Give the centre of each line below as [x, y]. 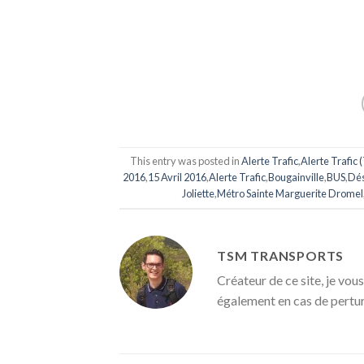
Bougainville [297, 178]
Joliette [198, 194]
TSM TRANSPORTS [281, 255]
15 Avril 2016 [178, 178]
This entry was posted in [186, 161]
